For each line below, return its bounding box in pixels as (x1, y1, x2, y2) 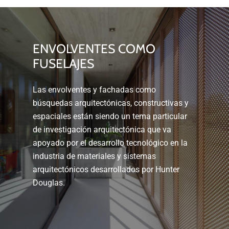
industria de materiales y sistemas (33, 151, 156, 161)
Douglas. (33, 177, 65, 188)
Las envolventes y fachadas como (33, 84, 156, 95)
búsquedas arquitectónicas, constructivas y (33, 98, 189, 108)
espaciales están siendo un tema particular (33, 111, 188, 121)
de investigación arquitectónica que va (33, 124, 172, 134)
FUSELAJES (33, 55, 95, 71)
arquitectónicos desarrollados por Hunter (33, 164, 180, 174)
